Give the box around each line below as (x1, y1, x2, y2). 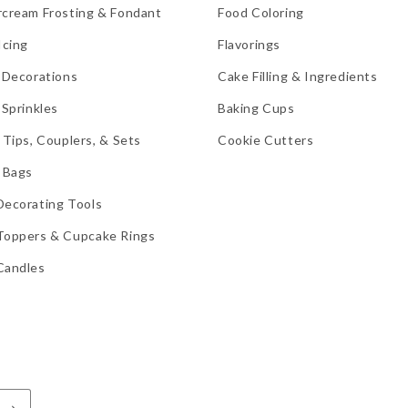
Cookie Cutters (218, 132, 314, 148)
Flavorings (218, 36, 280, 52)
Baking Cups (218, 100, 295, 116)
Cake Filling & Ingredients (218, 68, 378, 84)
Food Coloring (218, 5, 304, 20)
